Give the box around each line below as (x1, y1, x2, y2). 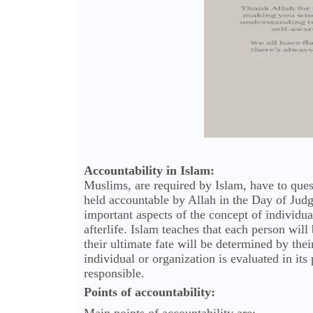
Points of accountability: (83, 285, 215, 300)
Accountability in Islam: (83, 163, 214, 178)
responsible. (83, 266, 145, 281)
